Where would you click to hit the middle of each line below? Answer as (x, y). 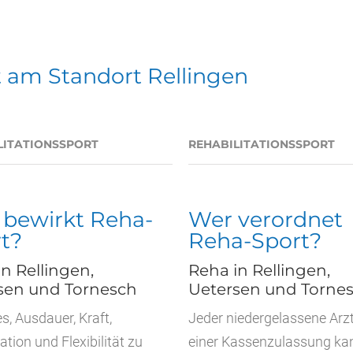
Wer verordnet (266, 219)
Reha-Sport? (255, 241)
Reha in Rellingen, (259, 270)
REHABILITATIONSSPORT (262, 144)
